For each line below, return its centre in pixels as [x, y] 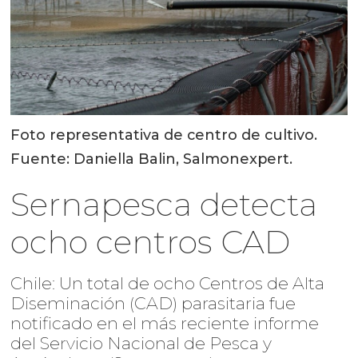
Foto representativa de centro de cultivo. [164, 135]
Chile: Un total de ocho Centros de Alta [168, 283]
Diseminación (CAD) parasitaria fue [153, 303]
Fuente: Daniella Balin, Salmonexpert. [152, 159]
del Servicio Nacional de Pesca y [141, 343]
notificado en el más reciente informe [165, 323]
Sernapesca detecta [164, 204]
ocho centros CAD [151, 241]
